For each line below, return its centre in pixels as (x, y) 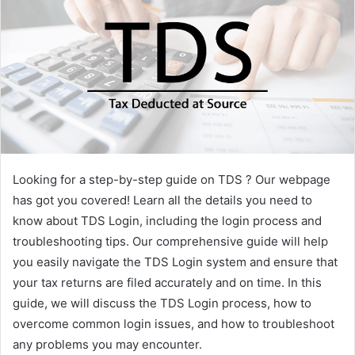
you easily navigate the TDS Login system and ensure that (175, 262)
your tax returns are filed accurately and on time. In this (167, 283)
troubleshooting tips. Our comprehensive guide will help (170, 242)
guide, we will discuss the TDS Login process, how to (162, 303)
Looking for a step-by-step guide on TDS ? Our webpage (172, 180)
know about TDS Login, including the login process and (167, 221)
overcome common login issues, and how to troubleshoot (174, 324)
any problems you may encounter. (107, 345)
